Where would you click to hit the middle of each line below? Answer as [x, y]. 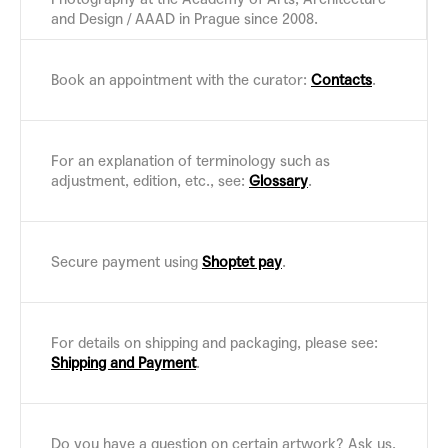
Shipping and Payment [123, 363]
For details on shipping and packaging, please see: [214, 343]
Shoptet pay [242, 262]
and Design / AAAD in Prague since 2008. [184, 19]
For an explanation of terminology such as [190, 161]
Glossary [278, 181]
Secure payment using [126, 262]
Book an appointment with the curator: [181, 80]
